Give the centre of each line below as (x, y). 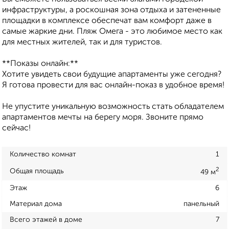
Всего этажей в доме (46, 220)
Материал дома (36, 204)
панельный (201, 204)
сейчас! (16, 129)
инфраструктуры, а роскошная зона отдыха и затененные (111, 10)
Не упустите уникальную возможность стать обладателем (113, 107)
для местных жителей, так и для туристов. (82, 43)
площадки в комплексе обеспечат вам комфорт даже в (107, 21)
